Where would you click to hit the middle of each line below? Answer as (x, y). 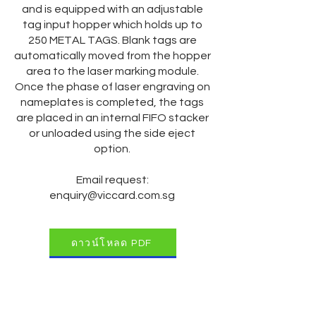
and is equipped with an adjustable (112, 10)
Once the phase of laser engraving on (112, 87)
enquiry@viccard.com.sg (112, 196)
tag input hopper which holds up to (112, 25)
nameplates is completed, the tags (112, 103)
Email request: (112, 180)
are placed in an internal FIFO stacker (112, 118)
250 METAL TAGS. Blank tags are (112, 41)
